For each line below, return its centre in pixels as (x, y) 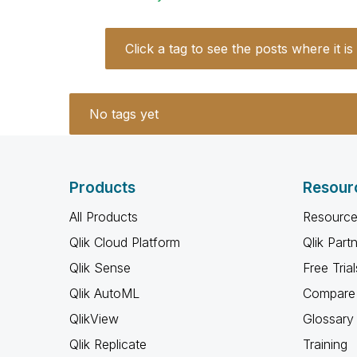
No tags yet (124, 114)
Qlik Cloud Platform (125, 242)
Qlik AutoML (104, 293)
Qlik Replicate (108, 344)
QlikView (94, 319)
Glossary (328, 319)
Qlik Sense (100, 268)
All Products (104, 217)
